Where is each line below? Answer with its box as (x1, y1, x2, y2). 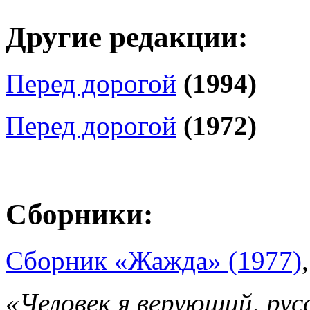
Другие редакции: (6, 20, 248, 53)
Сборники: (6, 197, 153, 230)
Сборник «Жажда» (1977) (6, 245, 302, 275)
